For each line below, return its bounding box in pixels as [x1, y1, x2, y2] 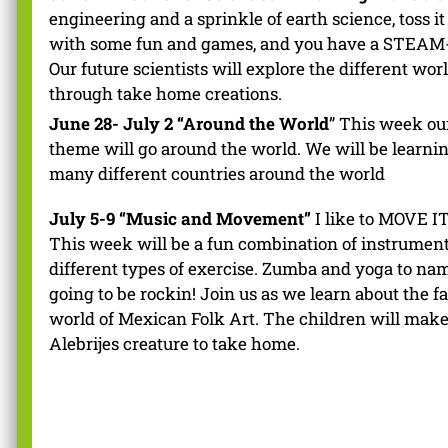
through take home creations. [49, 82, 282, 106]
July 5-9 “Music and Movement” [49, 206, 311, 230]
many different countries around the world [49, 162, 385, 186]
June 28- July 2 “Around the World [49, 112, 329, 136]
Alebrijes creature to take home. [49, 331, 300, 355]
